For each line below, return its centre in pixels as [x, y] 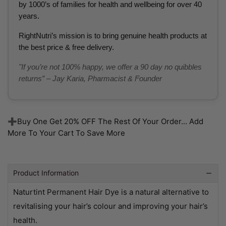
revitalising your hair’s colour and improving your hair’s [110, 206]
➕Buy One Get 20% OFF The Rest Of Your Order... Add [105, 121]
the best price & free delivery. [66, 47]
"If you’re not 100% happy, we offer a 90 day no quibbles [110, 67]
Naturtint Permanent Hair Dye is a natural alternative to [111, 192]
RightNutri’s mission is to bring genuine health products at [113, 35]
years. [29, 16]
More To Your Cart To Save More [66, 133]
